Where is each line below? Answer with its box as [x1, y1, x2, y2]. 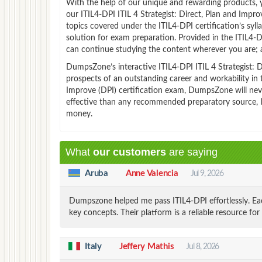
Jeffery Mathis [119, 242, 174, 251]
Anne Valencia [125, 168, 178, 178]
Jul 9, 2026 [190, 169, 223, 178]
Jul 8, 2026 [186, 242, 219, 251]
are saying [166, 146, 218, 158]
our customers [93, 146, 166, 158]
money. [66, 109, 92, 118]
